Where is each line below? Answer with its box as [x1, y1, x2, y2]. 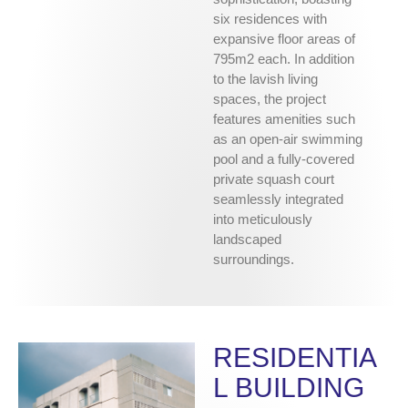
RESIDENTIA [213, 342, 377, 373]
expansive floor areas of [213, 31, 355, 47]
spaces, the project [213, 91, 326, 107]
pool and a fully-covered [213, 151, 354, 168]
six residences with [213, 11, 327, 27]
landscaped [213, 231, 281, 248]
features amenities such [213, 111, 355, 127]
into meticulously [213, 211, 312, 228]
